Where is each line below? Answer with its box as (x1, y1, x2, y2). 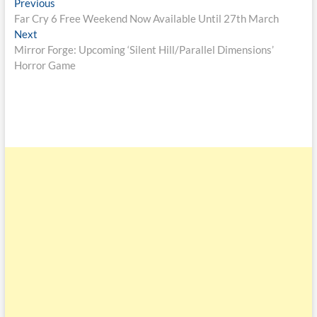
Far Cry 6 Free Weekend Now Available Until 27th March (13, 12, 279, 25)
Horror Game (13, 59, 76, 72)
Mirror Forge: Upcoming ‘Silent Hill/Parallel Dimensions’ (13, 43, 274, 57)
